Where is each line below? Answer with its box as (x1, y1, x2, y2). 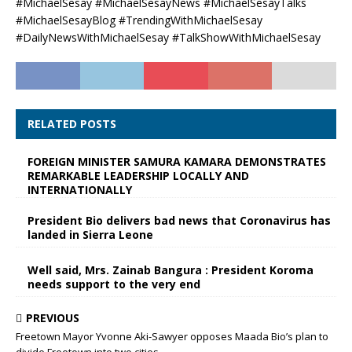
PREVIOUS (26, 310, 79, 325)
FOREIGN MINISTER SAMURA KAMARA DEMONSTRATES (27, 154, 326, 169)
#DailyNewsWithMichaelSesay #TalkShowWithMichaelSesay (16, 30, 321, 45)
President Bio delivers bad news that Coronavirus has (27, 213, 331, 228)
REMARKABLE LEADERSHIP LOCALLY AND (27, 168, 249, 183)
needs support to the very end (27, 277, 200, 291)
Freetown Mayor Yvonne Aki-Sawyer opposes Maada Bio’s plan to (16, 329, 328, 343)
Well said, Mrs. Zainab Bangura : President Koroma (27, 262, 313, 277)
